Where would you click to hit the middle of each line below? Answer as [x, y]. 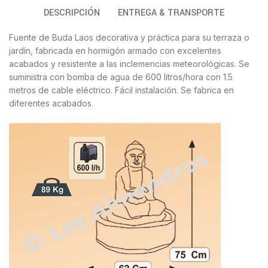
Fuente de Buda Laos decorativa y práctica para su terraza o [130, 38]
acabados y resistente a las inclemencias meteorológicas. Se [130, 64]
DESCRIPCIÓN [72, 13]
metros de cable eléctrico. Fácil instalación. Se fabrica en [122, 90]
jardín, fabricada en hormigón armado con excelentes [115, 51]
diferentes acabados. [51, 103]
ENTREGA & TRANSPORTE [171, 13]
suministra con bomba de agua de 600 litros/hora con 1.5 [121, 77]
